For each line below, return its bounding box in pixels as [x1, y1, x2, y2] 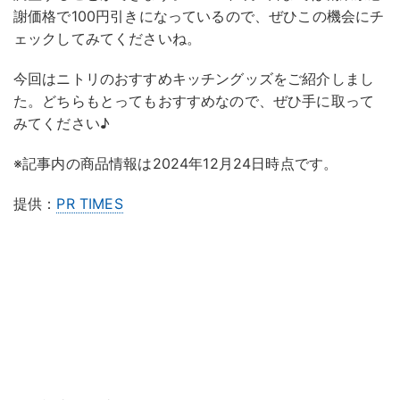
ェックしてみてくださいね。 [13, 29, 202, 48]
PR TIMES [56, 195, 123, 213]
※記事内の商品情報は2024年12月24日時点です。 [13, 154, 338, 173]
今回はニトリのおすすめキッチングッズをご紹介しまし [13, 70, 375, 88]
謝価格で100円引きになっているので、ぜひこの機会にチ [13, 7, 385, 26]
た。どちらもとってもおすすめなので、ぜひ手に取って [13, 92, 375, 111]
